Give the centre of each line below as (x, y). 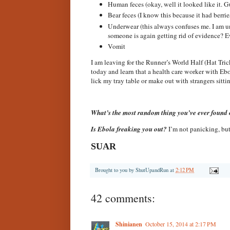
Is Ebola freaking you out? (130, 129)
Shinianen (129, 224)
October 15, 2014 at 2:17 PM (181, 224)
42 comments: (123, 198)
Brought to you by (115, 170)
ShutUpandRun (152, 170)
